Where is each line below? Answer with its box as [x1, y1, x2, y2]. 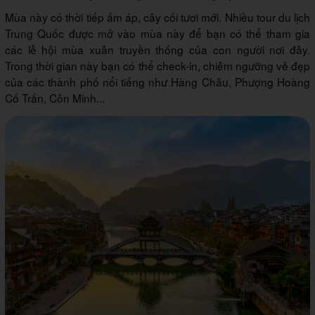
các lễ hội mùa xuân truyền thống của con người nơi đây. [5, 41, 310, 58]
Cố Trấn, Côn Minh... [5, 90, 105, 106]
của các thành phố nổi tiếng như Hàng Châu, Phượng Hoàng [5, 74, 310, 90]
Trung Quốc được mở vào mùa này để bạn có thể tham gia [5, 25, 310, 41]
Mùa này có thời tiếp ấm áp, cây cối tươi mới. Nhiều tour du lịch [5, 9, 310, 25]
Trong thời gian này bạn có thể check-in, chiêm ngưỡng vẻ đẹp [5, 58, 310, 74]
